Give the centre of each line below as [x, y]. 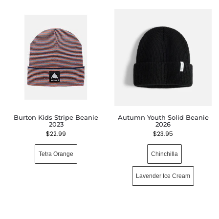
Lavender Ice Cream [163, 176]
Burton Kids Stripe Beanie [56, 117]
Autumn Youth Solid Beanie [163, 117]
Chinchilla [164, 154]
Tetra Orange [56, 154]
